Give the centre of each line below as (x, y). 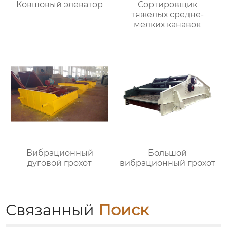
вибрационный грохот (167, 163)
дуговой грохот (60, 163)
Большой (167, 153)
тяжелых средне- (167, 15)
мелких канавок (167, 25)
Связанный (52, 210)
